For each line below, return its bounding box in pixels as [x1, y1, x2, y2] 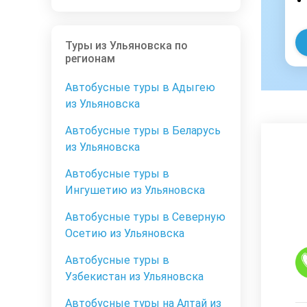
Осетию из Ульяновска [65, 227, 184, 241]
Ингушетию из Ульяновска [65, 184, 205, 197]
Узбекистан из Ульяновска [65, 270, 204, 284]
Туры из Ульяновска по [65, 39, 188, 53]
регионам [65, 52, 115, 66]
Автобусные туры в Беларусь [65, 124, 221, 138]
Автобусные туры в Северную [65, 210, 225, 224]
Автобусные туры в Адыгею [65, 81, 215, 95]
